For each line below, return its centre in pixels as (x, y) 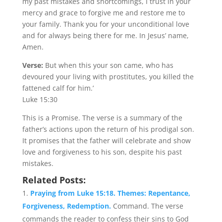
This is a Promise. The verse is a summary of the (102, 118)
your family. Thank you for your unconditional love (106, 24)
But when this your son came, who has (109, 65)
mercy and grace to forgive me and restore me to (103, 13)
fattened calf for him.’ (58, 88)
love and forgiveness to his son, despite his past (102, 152)
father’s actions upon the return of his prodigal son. (108, 129)
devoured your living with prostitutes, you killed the (108, 77)
